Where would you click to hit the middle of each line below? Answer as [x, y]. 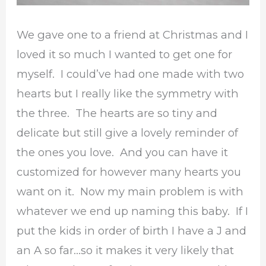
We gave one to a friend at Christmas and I [133, 35]
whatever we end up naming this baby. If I [133, 211]
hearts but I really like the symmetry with [128, 94]
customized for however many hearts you [129, 172]
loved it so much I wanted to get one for [125, 55]
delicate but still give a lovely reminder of [128, 133]
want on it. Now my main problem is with [130, 192]
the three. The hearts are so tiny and [117, 113]
